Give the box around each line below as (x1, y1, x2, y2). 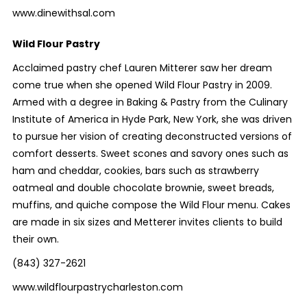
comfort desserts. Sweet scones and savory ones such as (12, 147, 288, 160)
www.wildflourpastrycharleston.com (12, 280, 183, 294)
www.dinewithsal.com (12, 6, 115, 20)
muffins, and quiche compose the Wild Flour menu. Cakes (12, 198, 291, 212)
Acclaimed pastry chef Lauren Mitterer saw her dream (12, 61, 272, 75)
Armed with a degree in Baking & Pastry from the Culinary (12, 95, 288, 109)
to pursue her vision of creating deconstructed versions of (12, 130, 292, 143)
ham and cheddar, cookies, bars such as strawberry (12, 164, 259, 177)
